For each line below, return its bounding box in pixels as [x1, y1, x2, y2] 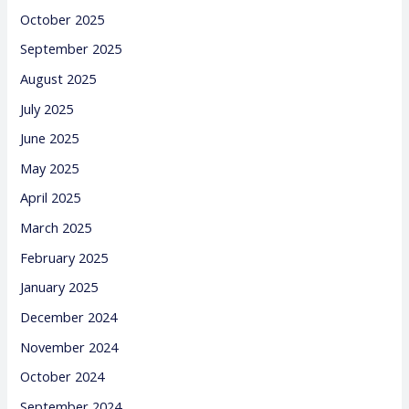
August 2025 [20, 68, 97, 88]
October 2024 [20, 367, 105, 386]
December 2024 [20, 307, 118, 326]
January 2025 [20, 278, 99, 297]
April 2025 [20, 188, 81, 207]
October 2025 [20, 9, 105, 28]
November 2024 [20, 337, 119, 356]
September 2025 [20, 39, 122, 58]
